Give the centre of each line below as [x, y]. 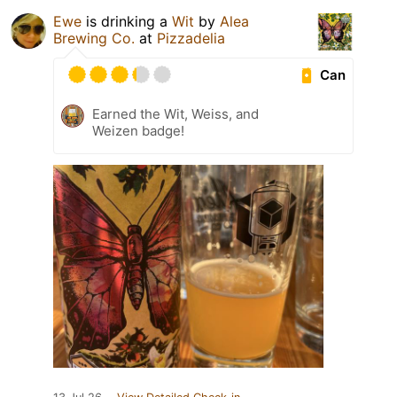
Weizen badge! [138, 131]
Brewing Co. [94, 39]
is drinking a [127, 22]
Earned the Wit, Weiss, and [175, 114]
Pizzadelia [191, 39]
